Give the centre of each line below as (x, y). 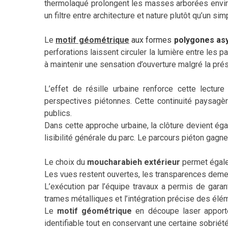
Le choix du (66, 162)
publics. (58, 113)
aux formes (151, 40)
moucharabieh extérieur (134, 162)
